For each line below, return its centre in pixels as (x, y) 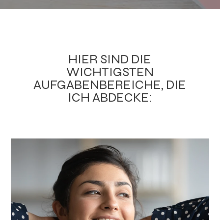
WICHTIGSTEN (110, 72)
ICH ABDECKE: (110, 98)
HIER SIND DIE (110, 59)
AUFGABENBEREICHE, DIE (110, 85)
